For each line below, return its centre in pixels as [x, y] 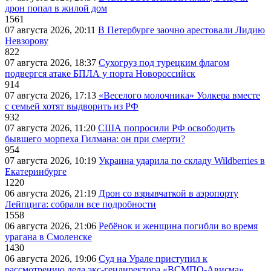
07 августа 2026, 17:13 [52, 96]
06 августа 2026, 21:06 [52, 226]
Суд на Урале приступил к [153, 259]
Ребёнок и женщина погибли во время [178, 226]
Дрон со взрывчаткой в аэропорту [168, 194]
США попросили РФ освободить [166, 128]
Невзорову [27, 41]
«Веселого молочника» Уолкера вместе [179, 96]
